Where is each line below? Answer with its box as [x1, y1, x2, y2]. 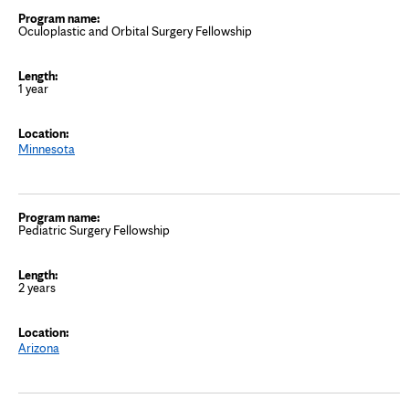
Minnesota [18, 141, 75, 156]
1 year [18, 80, 48, 96]
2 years [18, 279, 56, 295]
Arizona [18, 340, 59, 355]
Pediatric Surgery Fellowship [18, 222, 170, 237]
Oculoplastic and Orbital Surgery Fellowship [18, 23, 252, 38]
